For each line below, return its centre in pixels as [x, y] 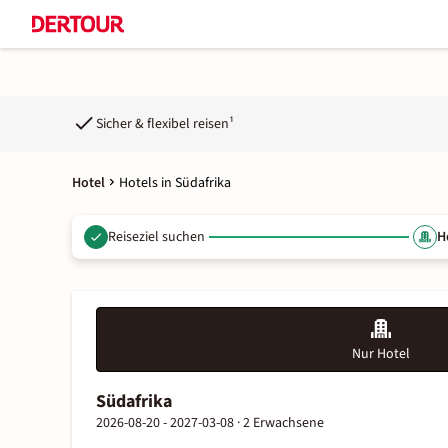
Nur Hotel [381, 354]
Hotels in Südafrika [175, 183]
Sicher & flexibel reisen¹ [165, 123]
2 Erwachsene [283, 423]
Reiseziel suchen [156, 236]
